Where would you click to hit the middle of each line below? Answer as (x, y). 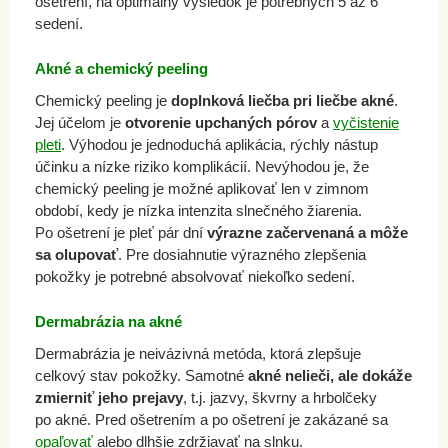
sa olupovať (76, 254)
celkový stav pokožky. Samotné (141, 375)
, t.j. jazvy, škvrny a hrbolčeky (280, 397)
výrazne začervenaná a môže (307, 232)
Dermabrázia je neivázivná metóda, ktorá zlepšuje (198, 353)
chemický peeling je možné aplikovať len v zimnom (202, 188)
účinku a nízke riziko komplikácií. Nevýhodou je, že (202, 166)
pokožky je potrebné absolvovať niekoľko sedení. (195, 276)
